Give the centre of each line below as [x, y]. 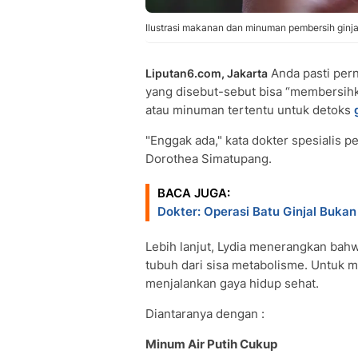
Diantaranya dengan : [205, 314]
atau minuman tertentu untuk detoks [250, 110]
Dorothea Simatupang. [209, 159]
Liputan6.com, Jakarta [207, 73]
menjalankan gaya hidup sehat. [232, 283]
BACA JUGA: [194, 193]
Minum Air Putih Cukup [211, 344]
